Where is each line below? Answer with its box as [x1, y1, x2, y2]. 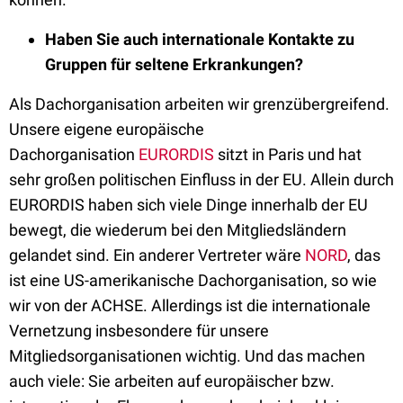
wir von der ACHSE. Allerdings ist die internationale [9, 296, 371, 315]
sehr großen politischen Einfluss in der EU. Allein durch [9, 170, 394, 189]
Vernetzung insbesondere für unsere [9, 321, 269, 340]
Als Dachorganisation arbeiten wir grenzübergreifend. [9, 94, 390, 113]
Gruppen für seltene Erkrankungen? [45, 55, 307, 74]
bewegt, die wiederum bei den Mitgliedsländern [9, 220, 346, 239]
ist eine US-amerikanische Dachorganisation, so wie [9, 271, 377, 290]
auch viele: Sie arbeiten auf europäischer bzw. [9, 372, 335, 390]
